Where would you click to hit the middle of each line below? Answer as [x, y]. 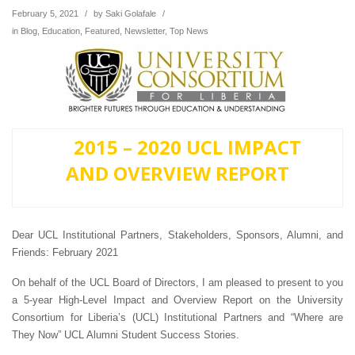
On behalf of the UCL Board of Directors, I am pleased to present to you [177, 283]
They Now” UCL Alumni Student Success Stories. [126, 335]
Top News [189, 31]
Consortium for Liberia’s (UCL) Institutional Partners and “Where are [177, 318]
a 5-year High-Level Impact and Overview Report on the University [177, 300]
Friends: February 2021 [65, 253]
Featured [102, 31]
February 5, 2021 [45, 14]
